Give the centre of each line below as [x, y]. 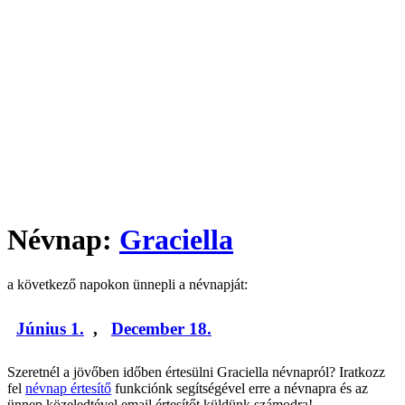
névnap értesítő [68, 389]
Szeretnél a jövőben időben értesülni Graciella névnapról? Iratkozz [196, 372]
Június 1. [50, 328]
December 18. [161, 328]
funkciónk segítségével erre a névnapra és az [240, 389]
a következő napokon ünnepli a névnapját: [127, 284]
